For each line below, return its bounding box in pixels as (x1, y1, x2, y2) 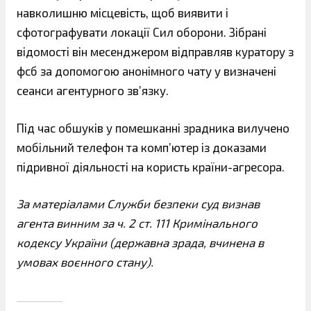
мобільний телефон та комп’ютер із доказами (17, 140, 267, 154)
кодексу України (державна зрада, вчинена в (17, 235, 264, 250)
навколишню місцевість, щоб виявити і (17, 6, 228, 20)
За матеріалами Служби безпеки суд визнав (17, 196, 260, 211)
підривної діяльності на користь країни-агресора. (17, 159, 285, 174)
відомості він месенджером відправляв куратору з (17, 44, 294, 59)
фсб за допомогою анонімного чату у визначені (17, 64, 276, 78)
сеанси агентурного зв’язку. (17, 83, 169, 98)
